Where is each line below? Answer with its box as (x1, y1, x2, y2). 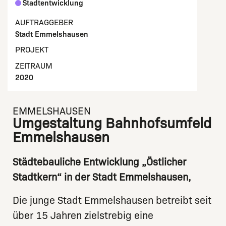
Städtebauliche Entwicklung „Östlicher (13, 156, 186, 168)
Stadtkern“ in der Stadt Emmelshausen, (13, 171, 191, 184)
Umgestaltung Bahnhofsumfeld (13, 115, 211, 132)
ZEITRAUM (15, 61, 52, 71)
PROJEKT (15, 45, 48, 55)
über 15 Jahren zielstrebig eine (13, 209, 153, 222)
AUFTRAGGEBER (15, 18, 73, 28)
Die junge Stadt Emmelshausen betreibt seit (13, 194, 211, 207)
